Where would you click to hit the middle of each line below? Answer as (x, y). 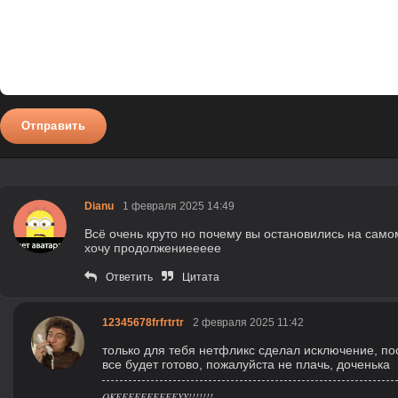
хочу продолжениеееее (153, 247)
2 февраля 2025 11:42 (248, 322)
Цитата (201, 277)
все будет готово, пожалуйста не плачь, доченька (246, 364)
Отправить (53, 125)
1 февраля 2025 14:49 (179, 206)
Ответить (129, 277)
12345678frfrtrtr (143, 322)
